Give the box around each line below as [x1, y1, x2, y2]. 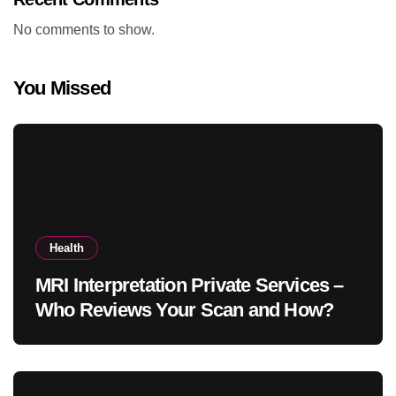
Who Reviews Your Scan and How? [35, 298, 334, 321]
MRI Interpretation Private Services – [35, 273, 344, 296]
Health [49, 240, 84, 255]
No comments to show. [13, 21, 155, 37]
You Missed [13, 76, 111, 99]
